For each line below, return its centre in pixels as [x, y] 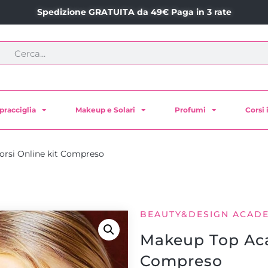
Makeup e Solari [105, 110]
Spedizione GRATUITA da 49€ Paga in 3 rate [134, 12]
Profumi [191, 110]
